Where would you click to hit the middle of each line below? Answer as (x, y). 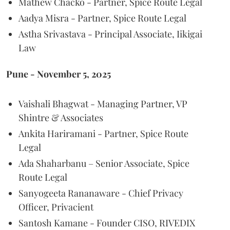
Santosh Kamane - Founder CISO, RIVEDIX (107, 223)
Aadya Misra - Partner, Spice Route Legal (102, 18)
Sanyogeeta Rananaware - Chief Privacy (101, 193)
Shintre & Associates (61, 117)
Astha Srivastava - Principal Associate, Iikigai (110, 34)
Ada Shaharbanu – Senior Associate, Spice (104, 163)
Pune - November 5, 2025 (59, 74)
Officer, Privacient (56, 207)
